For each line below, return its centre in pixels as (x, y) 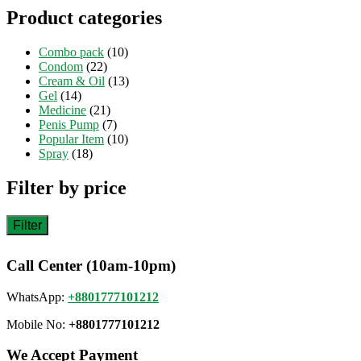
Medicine (62, 110)
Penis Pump (69, 125)
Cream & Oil (72, 81)
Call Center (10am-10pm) (91, 265)
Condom (61, 67)
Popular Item (71, 139)
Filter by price (66, 188)
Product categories (84, 18)
